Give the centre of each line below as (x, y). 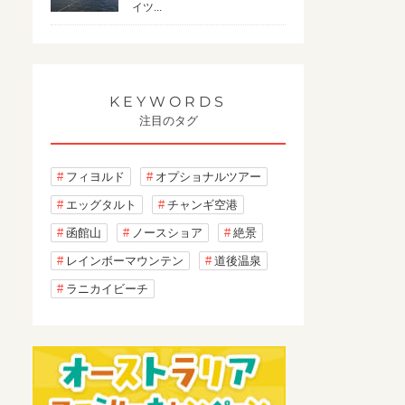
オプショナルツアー (208, 177)
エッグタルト (101, 205)
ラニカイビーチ (107, 289)
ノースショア (167, 233)
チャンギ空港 (202, 205)
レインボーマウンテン (125, 261)
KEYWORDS (168, 102)
